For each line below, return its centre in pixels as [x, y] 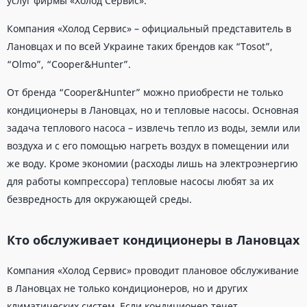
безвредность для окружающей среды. [99, 199]
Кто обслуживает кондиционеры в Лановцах [153, 240]
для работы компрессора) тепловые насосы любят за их [140, 181]
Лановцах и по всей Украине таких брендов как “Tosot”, [140, 46]
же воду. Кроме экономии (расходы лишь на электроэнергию [152, 163]
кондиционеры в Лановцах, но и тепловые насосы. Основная [153, 110]
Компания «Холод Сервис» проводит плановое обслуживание [153, 270]
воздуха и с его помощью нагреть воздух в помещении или [148, 146]
